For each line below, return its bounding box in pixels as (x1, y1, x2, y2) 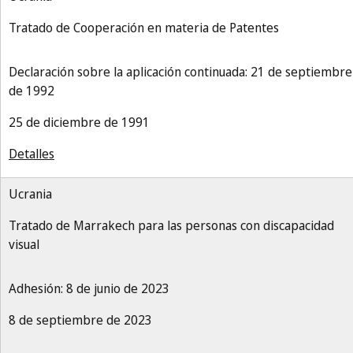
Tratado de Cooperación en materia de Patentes (9, 19, 279, 36)
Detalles (9, 145, 54, 162)
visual (9, 236, 39, 253)
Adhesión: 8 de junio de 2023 (9, 280, 169, 297)
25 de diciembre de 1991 (9, 113, 150, 131)
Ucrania (9, 185, 52, 203)
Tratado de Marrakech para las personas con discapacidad (9, 217, 334, 234)
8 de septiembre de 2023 (9, 311, 152, 329)
